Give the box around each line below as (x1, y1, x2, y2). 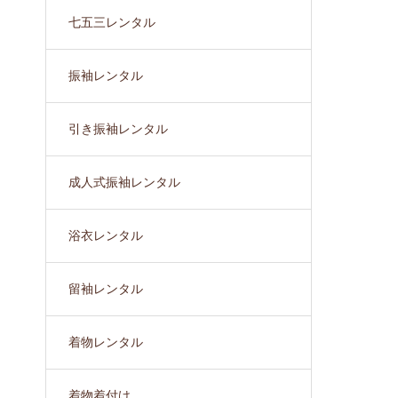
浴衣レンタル (68, 228, 143, 243)
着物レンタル (68, 335, 143, 349)
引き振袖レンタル (68, 122, 168, 136)
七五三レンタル (68, 15, 155, 29)
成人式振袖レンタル (68, 175, 180, 189)
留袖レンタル (68, 282, 143, 296)
